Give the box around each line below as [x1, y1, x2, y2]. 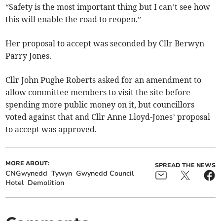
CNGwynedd [5, 169, 48, 179]
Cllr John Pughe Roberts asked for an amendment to [5, 75, 202, 85]
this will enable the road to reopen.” [5, 14, 142, 25]
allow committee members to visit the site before [5, 87, 191, 98]
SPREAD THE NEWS [154, 161, 216, 170]
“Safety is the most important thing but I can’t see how [5, 2, 211, 12]
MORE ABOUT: [5, 159, 50, 168]
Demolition [28, 178, 65, 188]
